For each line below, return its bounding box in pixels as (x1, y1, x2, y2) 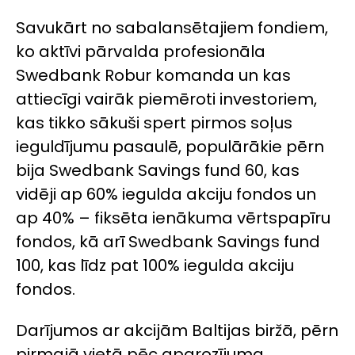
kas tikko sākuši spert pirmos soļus (16, 111, 292, 134)
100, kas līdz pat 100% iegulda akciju (16, 254, 294, 277)
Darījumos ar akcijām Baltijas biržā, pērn (16, 319, 338, 342)
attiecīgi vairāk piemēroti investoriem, (16, 87, 317, 110)
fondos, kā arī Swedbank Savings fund (16, 230, 320, 253)
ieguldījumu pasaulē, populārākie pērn (16, 135, 324, 158)
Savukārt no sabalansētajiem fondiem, (16, 16, 328, 39)
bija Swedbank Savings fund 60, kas (16, 158, 300, 181)
